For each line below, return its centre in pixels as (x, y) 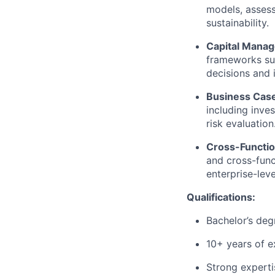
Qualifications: (221, 197)
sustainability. (238, 23)
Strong (222, 267)
